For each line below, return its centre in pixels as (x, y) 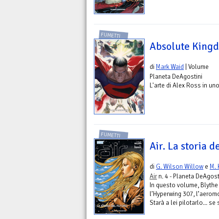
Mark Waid (170, 66)
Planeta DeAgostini (176, 76)
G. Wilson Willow (180, 167)
